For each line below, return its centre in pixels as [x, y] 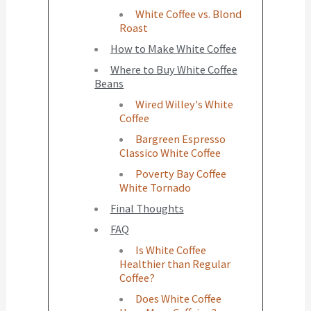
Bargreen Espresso [180, 139]
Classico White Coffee [170, 153]
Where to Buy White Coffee [174, 70]
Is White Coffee [170, 250]
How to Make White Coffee [173, 49]
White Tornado [155, 188]
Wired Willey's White [184, 104]
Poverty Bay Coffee [180, 174]
